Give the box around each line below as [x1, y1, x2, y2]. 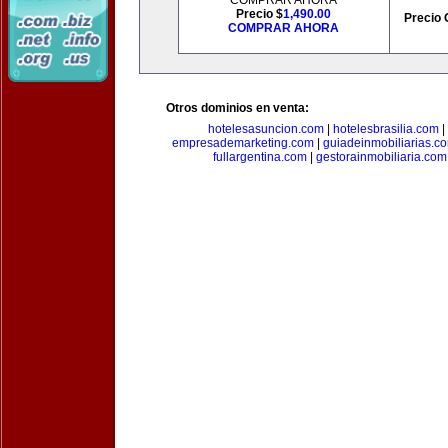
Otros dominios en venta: [166, 101, 309, 115]
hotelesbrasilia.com [332, 122, 439, 136]
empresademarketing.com [171, 136, 314, 150]
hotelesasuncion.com [207, 122, 324, 136]
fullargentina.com [213, 150, 307, 164]
